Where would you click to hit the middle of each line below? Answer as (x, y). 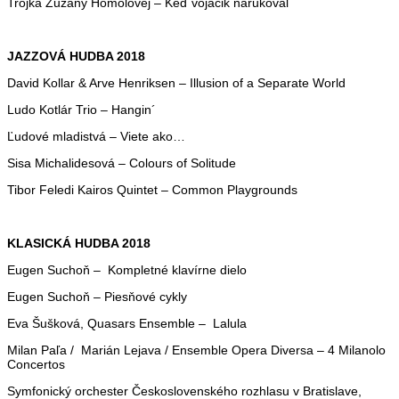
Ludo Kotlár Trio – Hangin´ (81, 109)
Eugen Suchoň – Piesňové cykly (97, 296)
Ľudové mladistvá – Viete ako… (96, 136)
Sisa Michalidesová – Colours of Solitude (122, 163)
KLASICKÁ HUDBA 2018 (79, 243)
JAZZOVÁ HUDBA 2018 (76, 56)
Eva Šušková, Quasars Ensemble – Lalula (127, 323)
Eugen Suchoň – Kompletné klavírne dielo (127, 269)
